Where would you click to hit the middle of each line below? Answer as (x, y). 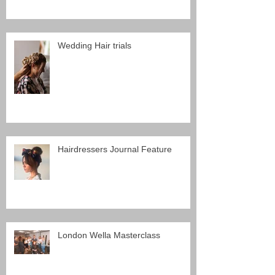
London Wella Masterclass (109, 235)
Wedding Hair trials (95, 45)
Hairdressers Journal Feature (115, 149)
